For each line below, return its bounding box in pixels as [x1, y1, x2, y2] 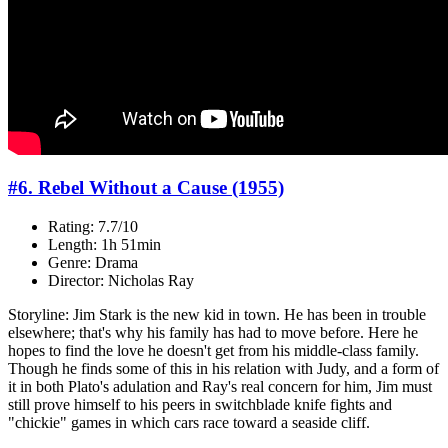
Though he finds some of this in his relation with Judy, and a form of [8, 360, 439, 378]
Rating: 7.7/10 [48, 218, 138, 236]
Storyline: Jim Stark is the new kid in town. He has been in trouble [8, 306, 426, 324]
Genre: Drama [48, 254, 138, 272]
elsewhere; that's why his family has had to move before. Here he [8, 324, 418, 342]
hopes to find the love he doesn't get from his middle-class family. [8, 342, 419, 360]
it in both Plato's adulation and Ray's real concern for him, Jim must [8, 378, 432, 396]
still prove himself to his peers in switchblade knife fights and [8, 396, 392, 414]
